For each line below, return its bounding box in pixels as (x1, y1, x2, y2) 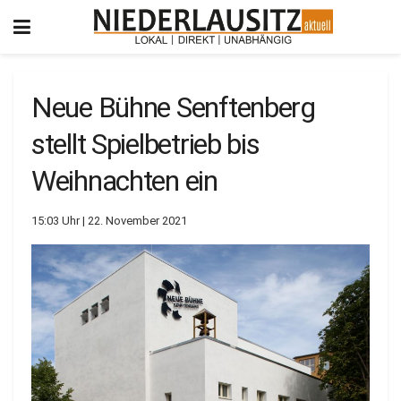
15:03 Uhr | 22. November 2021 (31, 213, 187, 227)
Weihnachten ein (31, 164, 218, 198)
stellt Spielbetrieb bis (31, 127, 260, 161)
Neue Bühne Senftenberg (31, 90, 315, 124)
